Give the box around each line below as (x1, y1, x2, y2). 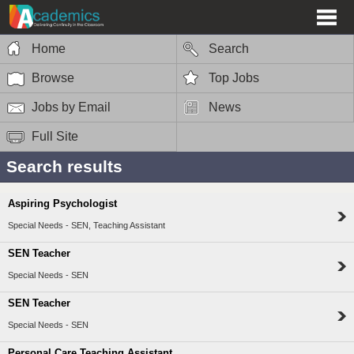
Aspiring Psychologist (8, 198, 117, 210)
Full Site (32, 129, 78, 143)
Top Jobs (209, 70, 259, 85)
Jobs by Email (32, 100, 111, 114)
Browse (32, 70, 74, 85)
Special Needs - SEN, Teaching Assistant (8, 220, 165, 231)
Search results (6, 156, 122, 175)
